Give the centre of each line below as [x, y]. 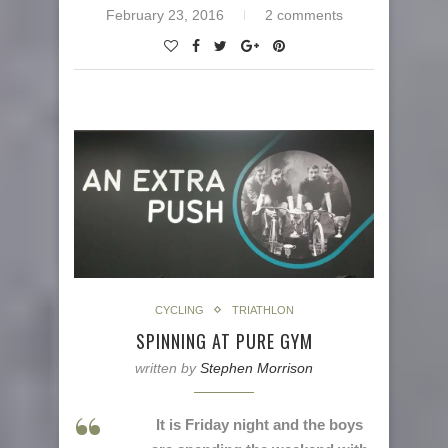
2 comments [303, 15]
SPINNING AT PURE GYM [224, 340]
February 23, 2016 [164, 15]
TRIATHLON [262, 309]
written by [167, 367]
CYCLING [179, 309]
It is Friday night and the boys [259, 424]
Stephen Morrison [256, 367]
